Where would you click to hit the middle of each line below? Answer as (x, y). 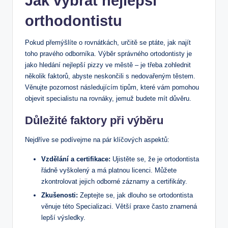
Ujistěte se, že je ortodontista (155, 159)
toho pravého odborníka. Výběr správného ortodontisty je (108, 53)
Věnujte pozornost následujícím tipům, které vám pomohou (112, 87)
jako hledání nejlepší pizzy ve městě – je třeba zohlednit (108, 65)
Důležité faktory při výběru (94, 120)
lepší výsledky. (63, 217)
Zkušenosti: (60, 195)
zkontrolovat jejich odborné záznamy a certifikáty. (114, 181)
